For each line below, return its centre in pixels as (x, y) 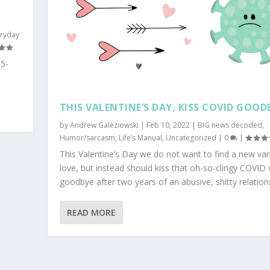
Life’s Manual (140, 137)
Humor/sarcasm (87, 137)
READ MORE (91, 212)
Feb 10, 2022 (168, 125)
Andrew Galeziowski (104, 125)
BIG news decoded (230, 125)
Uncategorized (191, 137)
